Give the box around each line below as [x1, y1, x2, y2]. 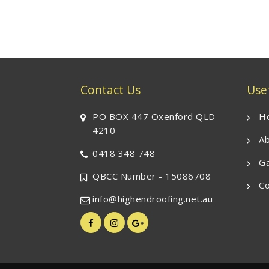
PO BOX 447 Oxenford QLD [92, 110, 216, 123]
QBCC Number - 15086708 [92, 170, 211, 183]
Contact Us [80, 82, 141, 98]
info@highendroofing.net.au [92, 193, 213, 205]
